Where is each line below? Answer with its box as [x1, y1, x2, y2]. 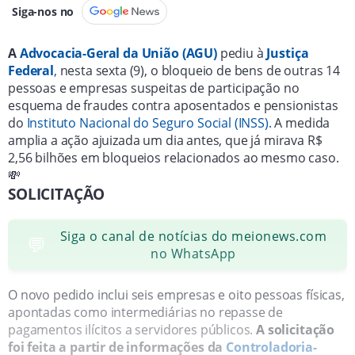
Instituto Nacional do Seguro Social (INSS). [23, 113, 272, 132]
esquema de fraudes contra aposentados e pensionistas [8, 96, 338, 114]
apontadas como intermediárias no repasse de [8, 303, 284, 321]
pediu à [219, 44, 267, 62]
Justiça [266, 44, 309, 62]
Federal [8, 61, 54, 79]
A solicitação [256, 320, 335, 338]
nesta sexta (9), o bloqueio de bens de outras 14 [56, 61, 340, 79]
